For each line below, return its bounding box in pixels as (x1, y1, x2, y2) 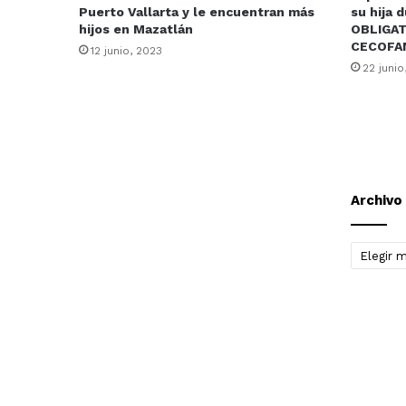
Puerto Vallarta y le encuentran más (79, 5, 314, 20)
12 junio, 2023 (91, 44, 162, 58)
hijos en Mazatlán (79, 22, 193, 37)
